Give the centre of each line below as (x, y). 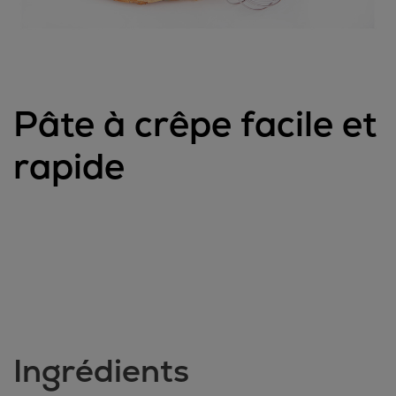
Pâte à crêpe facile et (195, 124)
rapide (69, 167)
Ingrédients (101, 371)
